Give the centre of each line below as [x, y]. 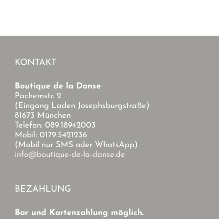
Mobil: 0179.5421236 [51, 135]
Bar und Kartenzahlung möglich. [79, 213]
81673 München [43, 116]
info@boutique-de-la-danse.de [70, 155]
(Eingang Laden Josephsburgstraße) [82, 106]
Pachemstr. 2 [38, 96]
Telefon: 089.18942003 [55, 126]
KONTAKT [35, 63]
